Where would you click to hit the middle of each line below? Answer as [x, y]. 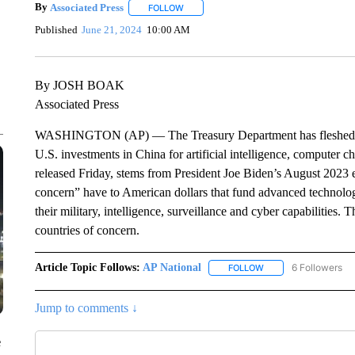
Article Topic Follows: [87, 267]
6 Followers [317, 267]
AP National [172, 267]
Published [56, 29]
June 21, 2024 [112, 29]
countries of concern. [87, 230]
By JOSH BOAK [79, 85]
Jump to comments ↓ [86, 308]
